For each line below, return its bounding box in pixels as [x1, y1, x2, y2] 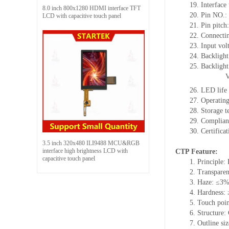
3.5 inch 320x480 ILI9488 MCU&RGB [42, 139, 140, 147]
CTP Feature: [175, 147, 218, 155]
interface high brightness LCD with [42, 147, 128, 154]
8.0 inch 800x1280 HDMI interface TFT [42, 4, 141, 12]
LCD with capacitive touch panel [42, 12, 121, 19]
